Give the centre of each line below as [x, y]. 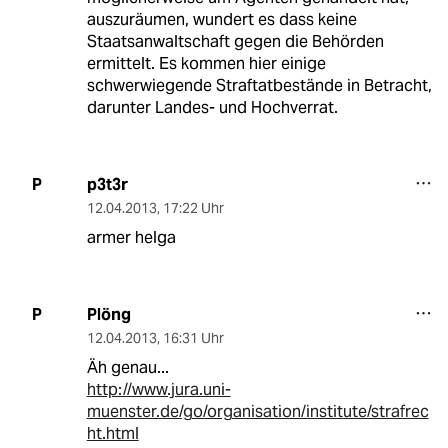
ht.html [112, 433]
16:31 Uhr [193, 337]
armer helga [131, 237]
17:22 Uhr [193, 207]
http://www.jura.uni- [158, 389]
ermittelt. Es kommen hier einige [206, 63]
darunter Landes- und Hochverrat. [212, 107]
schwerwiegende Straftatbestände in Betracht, [259, 85]
